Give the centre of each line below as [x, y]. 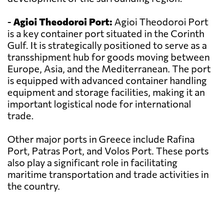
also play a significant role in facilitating [92, 163]
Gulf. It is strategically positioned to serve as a [107, 45]
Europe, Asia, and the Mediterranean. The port [109, 69]
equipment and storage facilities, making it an [106, 92]
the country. [34, 186]
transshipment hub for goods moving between [109, 57]
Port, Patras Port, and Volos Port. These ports [108, 151]
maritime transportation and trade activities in [108, 174]
